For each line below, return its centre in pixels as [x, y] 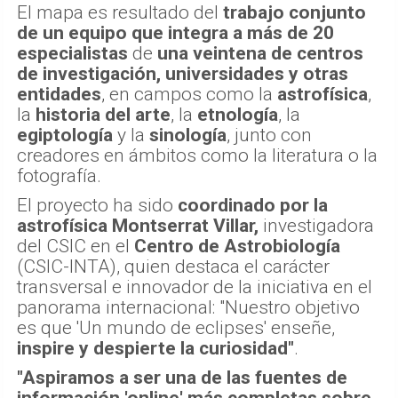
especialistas [72, 53]
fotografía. [59, 175]
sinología [188, 135]
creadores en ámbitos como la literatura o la [197, 155]
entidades [59, 94]
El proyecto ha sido [97, 205]
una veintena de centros [260, 53]
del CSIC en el [76, 246]
